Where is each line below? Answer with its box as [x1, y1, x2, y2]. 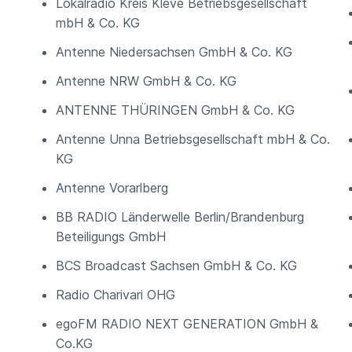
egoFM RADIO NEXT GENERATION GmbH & [56, 316, 318, 332]
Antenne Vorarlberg [56, 180, 168, 196]
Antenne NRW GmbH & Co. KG [56, 73, 236, 89]
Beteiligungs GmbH [56, 229, 166, 244]
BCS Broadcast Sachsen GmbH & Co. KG [56, 258, 297, 273]
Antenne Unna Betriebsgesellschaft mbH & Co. [56, 131, 330, 147]
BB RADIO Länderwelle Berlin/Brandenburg [56, 209, 304, 225]
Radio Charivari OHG [56, 287, 175, 302]
